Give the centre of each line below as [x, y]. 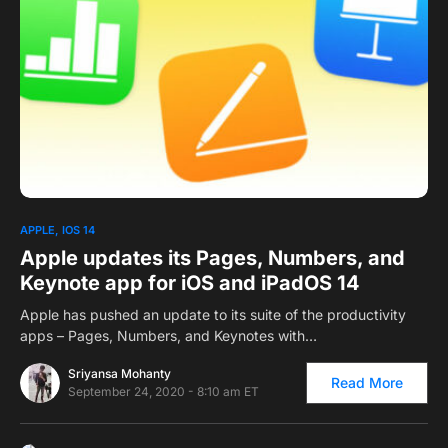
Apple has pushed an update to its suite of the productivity [213, 315]
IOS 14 [78, 230]
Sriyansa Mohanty [119, 374]
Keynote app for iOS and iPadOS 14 [190, 283]
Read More [367, 383]
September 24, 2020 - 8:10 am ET [163, 392]
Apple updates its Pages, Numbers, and [212, 258]
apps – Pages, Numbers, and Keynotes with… [168, 336]
